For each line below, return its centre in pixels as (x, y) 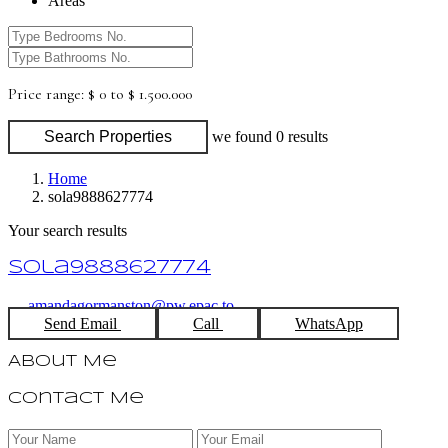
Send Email (82, 323)
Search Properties (108, 137)
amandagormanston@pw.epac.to (131, 305)
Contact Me (76, 399)
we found (244, 137)
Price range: (46, 94)
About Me (62, 362)
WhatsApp (329, 323)
